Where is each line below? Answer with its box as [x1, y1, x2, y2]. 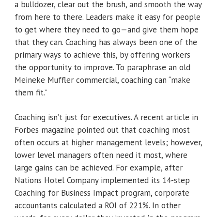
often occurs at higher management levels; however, [15, 137, 202, 148]
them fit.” [15, 87, 47, 98]
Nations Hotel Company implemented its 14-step [15, 175, 190, 186]
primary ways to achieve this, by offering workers [15, 49, 190, 61]
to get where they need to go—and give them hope [15, 24, 199, 35]
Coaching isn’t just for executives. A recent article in [15, 112, 198, 123]
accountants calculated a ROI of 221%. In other [15, 200, 181, 211]
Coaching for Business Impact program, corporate [15, 187, 189, 199]
